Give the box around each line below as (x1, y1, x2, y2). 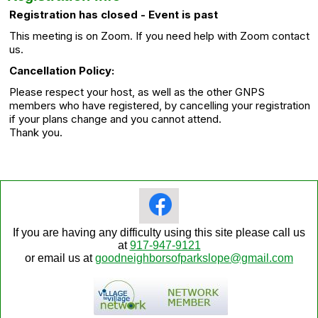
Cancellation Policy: (9, 63, 114, 77)
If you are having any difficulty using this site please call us (13, 226, 305, 238)
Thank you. (9, 125, 62, 139)
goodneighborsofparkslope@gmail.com (95, 251, 293, 264)
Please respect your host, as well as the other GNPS (9, 84, 265, 99)
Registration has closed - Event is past (9, 7, 218, 21)
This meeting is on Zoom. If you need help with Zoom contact (9, 28, 309, 43)
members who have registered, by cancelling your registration (9, 98, 310, 112)
